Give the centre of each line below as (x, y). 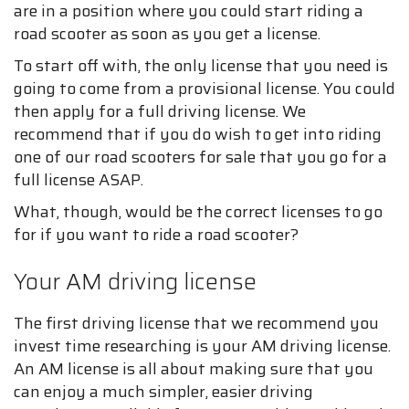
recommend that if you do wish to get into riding (198, 134)
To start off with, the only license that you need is (201, 66)
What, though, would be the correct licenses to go (198, 212)
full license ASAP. (79, 180)
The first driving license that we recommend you (196, 323)
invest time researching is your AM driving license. (202, 346)
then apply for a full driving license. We (160, 111)
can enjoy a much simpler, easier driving (163, 392)
